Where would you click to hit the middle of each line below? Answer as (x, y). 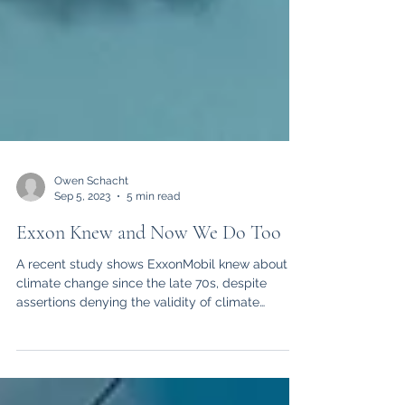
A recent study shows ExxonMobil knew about (152, 336)
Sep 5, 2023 (82, 268)
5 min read (153, 268)
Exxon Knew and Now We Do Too (149, 305)
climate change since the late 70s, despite (141, 355)
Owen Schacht (91, 253)
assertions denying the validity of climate (138, 374)
